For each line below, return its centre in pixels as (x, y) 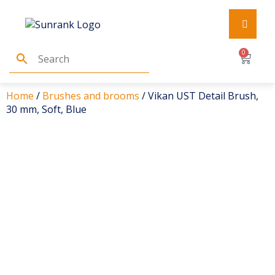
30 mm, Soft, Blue (46, 109)
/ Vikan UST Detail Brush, (199, 96)
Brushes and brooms (91, 96)
